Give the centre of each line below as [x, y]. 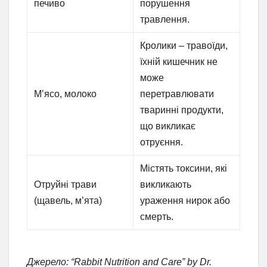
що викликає [168, 126]
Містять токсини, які [184, 169]
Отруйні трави [66, 185]
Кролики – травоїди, [184, 46]
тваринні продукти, [182, 110]
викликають [166, 185]
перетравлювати [177, 94]
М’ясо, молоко [66, 94]
